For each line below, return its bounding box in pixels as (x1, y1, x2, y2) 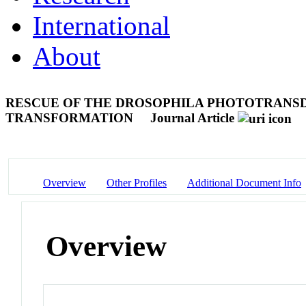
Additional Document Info (187, 176, 301, 189)
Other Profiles (107, 176, 167, 189)
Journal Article (150, 110, 234, 125)
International (33, 10, 170, 40)
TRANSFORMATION (5, 110, 137, 125)
